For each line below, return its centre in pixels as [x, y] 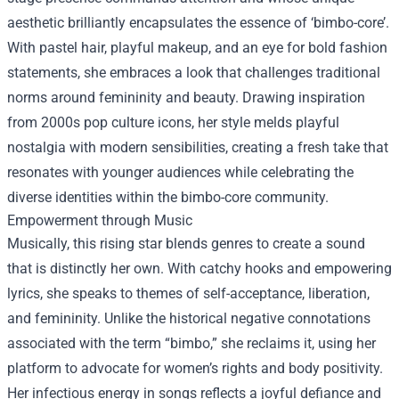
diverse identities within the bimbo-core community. [168, 197]
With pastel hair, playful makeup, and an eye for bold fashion [197, 48]
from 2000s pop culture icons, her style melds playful [173, 122]
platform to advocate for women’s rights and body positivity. [195, 368]
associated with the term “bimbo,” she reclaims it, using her [191, 343]
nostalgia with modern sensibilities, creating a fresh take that [198, 147]
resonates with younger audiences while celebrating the [180, 172]
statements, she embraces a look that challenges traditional [194, 73]
